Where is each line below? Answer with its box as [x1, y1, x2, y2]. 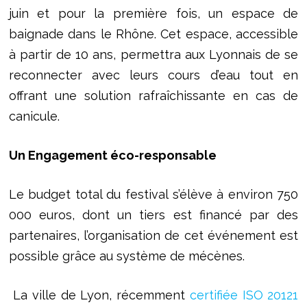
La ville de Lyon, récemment [8, 288, 190, 303]
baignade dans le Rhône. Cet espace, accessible [8, 27, 299, 42]
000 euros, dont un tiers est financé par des [8, 208, 299, 223]
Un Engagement [8, 148, 110, 163]
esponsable [143, 148, 217, 163]
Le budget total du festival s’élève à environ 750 [8, 187, 299, 202]
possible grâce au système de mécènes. [8, 249, 245, 264]
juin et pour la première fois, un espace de [8, 6, 299, 21]
